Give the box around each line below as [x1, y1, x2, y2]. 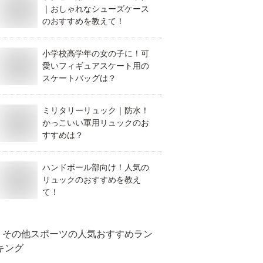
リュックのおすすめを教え [42, 175, 141, 184]
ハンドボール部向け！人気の [42, 163, 149, 172]
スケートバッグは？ [42, 73, 116, 83]
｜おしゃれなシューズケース [42, 4, 149, 14]
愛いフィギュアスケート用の [42, 61, 149, 70]
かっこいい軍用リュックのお [42, 118, 149, 127]
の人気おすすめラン [68, 229, 153, 239]
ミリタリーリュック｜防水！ [42, 106, 149, 115]
